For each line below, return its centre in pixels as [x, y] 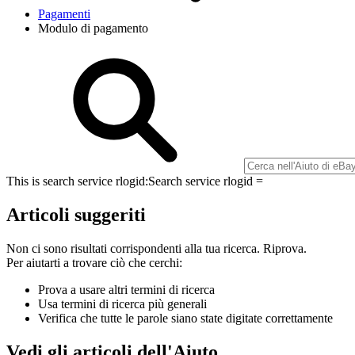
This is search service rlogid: [77, 181]
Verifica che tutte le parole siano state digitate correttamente [185, 318]
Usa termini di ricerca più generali [122, 303]
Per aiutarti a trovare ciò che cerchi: [94, 262]
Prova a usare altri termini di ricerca [126, 289]
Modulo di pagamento [93, 28]
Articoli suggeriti [76, 214]
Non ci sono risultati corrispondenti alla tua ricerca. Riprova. [157, 248]
